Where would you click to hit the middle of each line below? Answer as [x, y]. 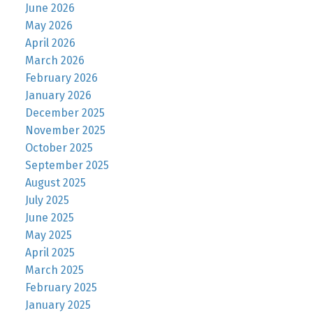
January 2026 [58, 96]
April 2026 [50, 43]
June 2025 [49, 218]
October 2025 [59, 148]
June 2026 [50, 8]
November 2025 [65, 131]
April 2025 [50, 253]
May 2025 [48, 235]
